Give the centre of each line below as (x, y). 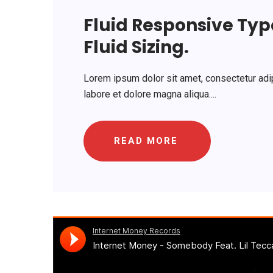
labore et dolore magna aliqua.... (150, 94)
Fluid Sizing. (136, 47)
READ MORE (146, 140)
